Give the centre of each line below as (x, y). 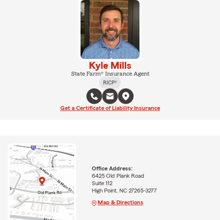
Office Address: (112, 169)
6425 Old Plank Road (118, 176)
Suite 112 (102, 183)
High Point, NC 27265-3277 (124, 191)
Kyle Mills (110, 66)
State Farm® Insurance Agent (110, 74)
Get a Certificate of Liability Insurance (110, 108)
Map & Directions (120, 203)
